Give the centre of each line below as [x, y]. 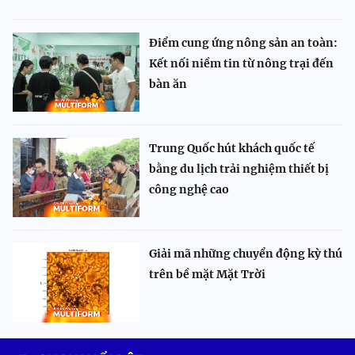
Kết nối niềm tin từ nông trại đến [241, 64]
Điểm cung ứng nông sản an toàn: [243, 43]
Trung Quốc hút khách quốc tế [232, 149]
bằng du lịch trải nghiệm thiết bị [239, 169]
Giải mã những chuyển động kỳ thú [246, 254]
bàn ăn [168, 84]
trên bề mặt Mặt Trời [207, 275]
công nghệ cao [189, 190]
